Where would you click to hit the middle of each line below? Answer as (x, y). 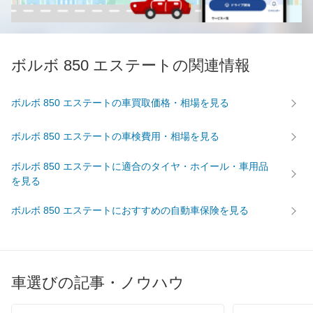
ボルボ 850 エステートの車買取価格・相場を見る (120, 103)
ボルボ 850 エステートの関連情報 (131, 65)
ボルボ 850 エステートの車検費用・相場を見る (115, 137)
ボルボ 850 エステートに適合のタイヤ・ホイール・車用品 (140, 166)
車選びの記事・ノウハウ (98, 282)
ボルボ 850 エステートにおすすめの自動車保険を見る (130, 211)
